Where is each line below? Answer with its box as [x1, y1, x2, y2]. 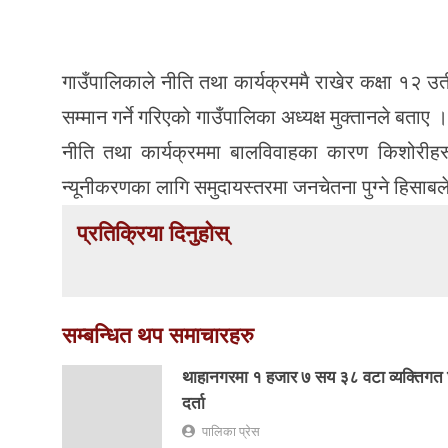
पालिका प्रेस [202, 423, 260, 439]
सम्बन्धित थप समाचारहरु [62, 322, 254, 348]
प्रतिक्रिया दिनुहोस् [77, 220, 229, 246]
